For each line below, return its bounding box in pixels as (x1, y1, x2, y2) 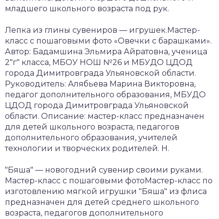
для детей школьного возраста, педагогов (5, 122, 179, 131)
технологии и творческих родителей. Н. (5, 143, 169, 153)
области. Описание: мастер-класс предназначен (5, 111, 204, 121)
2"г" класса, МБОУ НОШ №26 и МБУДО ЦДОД (5, 57, 193, 67)
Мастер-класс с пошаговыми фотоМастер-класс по (5, 175, 213, 185)
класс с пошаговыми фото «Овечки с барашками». (5, 36, 212, 45)
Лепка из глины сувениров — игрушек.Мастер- (5, 25, 200, 35)
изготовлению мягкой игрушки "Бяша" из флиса (5, 186, 207, 196)
